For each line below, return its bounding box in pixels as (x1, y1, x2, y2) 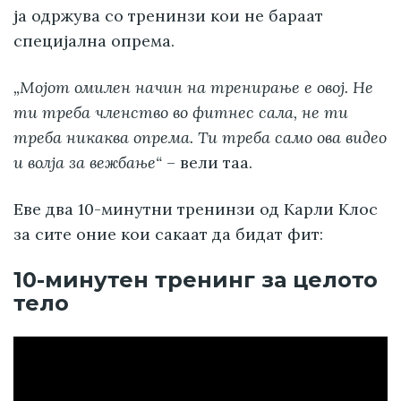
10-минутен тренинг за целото (13, 267, 378, 294)
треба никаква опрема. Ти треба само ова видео (13, 127, 387, 149)
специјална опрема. (13, 30, 175, 52)
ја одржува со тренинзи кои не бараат (13, 5, 323, 27)
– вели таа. (162, 152, 252, 174)
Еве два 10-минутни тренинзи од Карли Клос (13, 199, 378, 220)
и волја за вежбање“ (13, 152, 162, 174)
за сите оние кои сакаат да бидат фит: (13, 224, 323, 245)
